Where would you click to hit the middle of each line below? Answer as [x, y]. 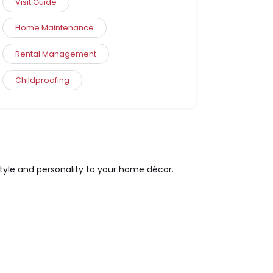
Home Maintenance [55, 28]
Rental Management [56, 54]
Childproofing [43, 80]
